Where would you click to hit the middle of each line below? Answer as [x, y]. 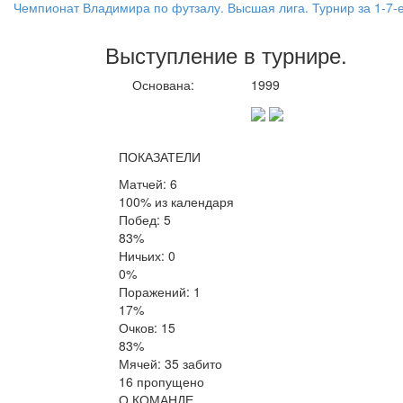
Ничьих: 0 [147, 256]
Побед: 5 [145, 220]
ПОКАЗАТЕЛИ [160, 157]
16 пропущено [161, 382]
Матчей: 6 [148, 184]
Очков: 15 [147, 328]
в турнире [292, 55]
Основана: [163, 85]
